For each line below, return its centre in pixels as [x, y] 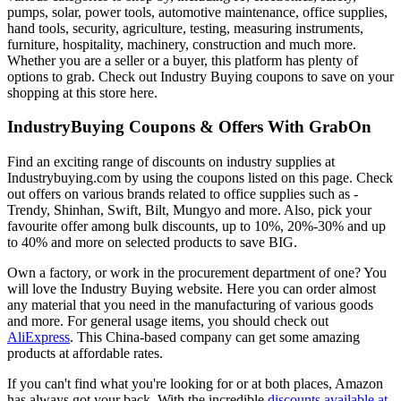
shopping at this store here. [82, 92]
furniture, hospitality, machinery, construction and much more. [182, 44]
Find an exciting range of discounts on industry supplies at [171, 162]
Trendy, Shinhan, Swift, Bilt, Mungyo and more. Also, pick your [189, 210]
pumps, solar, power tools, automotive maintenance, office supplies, [197, 12]
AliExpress [38, 337]
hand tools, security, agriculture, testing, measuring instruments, [185, 28]
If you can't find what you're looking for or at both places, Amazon [195, 384]
